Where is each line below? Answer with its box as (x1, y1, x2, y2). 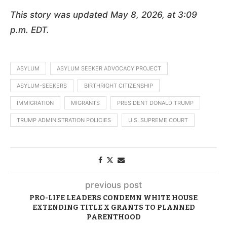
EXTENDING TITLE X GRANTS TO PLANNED (32, 203, 195, 212)
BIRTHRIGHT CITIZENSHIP (84, 82, 153, 89)
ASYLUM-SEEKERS (17, 82, 67, 89)
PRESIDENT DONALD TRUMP (117, 99, 194, 106)
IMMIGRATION (17, 99, 54, 106)
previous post (85, 179, 142, 190)
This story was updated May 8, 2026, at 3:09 (10, 9, 197, 20)
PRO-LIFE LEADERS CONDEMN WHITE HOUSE (29, 193, 198, 202)
